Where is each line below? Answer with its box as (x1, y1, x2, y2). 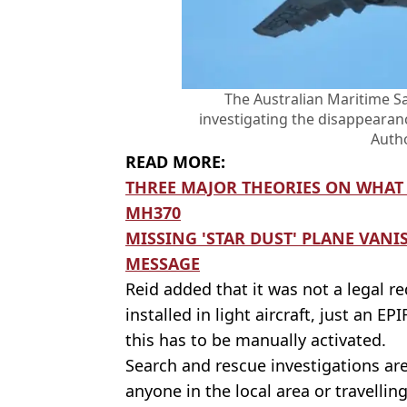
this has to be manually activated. (125, 328, 386, 351)
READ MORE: (125, 150, 225, 173)
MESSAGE (125, 252, 200, 274)
